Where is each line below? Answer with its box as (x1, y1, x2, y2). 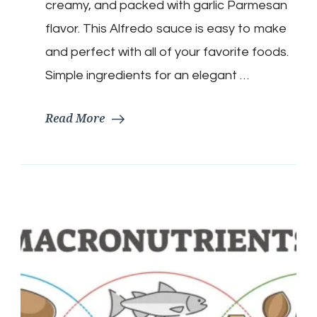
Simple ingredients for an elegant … (45, 68, 249, 82)
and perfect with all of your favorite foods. (45, 45, 294, 59)
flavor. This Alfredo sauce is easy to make (45, 21, 287, 35)
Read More (45, 110, 105, 126)
